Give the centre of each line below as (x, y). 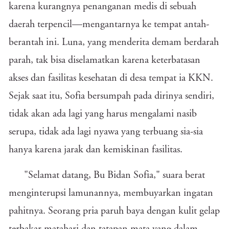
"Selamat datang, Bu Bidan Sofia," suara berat (114, 175)
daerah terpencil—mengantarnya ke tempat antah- (109, 25)
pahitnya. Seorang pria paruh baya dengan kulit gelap (114, 211)
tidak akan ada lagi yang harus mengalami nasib (103, 114)
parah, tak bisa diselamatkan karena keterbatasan (105, 60)
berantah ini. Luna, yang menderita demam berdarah (114, 42)
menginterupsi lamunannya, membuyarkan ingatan (111, 193)
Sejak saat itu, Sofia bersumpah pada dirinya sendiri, (111, 96)
